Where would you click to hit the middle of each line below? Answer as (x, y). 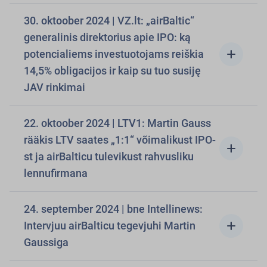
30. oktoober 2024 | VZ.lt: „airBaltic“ (68, 21)
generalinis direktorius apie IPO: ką (107, 37)
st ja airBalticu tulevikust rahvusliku (109, 156)
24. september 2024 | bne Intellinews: (113, 209)
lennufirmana (56, 173)
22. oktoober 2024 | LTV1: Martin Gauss (117, 123)
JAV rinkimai (55, 87)
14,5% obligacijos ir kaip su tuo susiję (112, 71)
